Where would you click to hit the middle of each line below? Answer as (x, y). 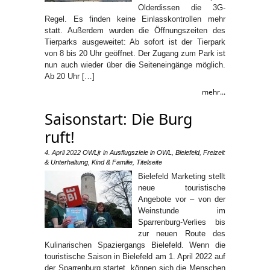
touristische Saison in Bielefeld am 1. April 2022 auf (135, 256)
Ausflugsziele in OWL (141, 152)
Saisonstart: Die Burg (118, 118)
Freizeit (214, 152)
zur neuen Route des (182, 233)
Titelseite (149, 162)
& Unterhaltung (66, 162)
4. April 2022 (63, 152)
